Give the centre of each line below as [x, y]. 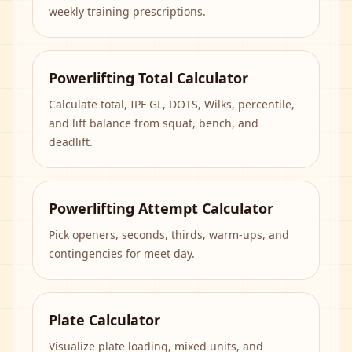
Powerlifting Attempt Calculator [161, 208]
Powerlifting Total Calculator [148, 78]
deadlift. [71, 142]
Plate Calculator [104, 320]
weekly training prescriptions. [127, 11]
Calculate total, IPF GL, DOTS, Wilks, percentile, [172, 104]
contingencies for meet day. [122, 253]
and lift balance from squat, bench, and [154, 123]
